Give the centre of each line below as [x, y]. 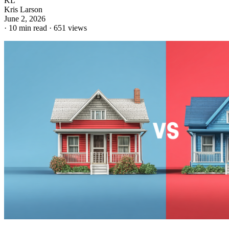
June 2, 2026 [25, 18]
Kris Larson [23, 9]
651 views [70, 28]
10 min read [28, 28]
